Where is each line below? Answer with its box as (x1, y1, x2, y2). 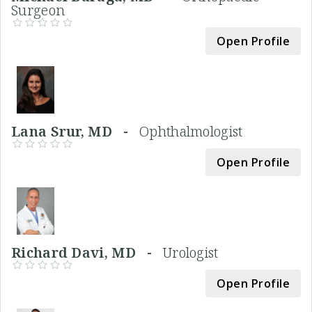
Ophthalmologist (139, 121, 243, 141)
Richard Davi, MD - (11, 242, 163, 262)
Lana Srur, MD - (11, 121, 139, 141)
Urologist (162, 242, 219, 262)
